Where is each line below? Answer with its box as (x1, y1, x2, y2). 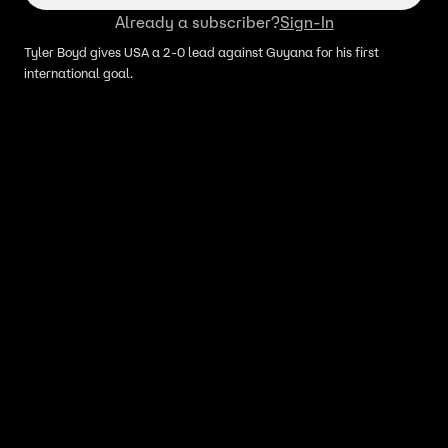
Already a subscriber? (114, 12, 280, 33)
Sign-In (279, 12, 334, 33)
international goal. (24, 65, 133, 83)
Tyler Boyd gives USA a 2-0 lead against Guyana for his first (24, 44, 379, 62)
